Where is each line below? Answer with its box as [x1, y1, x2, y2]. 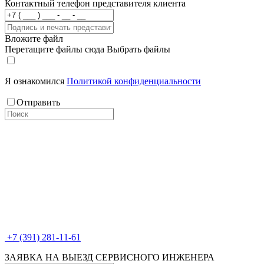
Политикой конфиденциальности [67, 76, 201, 86]
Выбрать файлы [107, 44, 170, 54]
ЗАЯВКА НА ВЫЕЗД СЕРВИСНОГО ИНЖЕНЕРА [5, 252, 214, 262]
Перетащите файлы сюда [5, 44, 104, 54]
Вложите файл [5, 34, 63, 44]
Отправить [16, 97, 60, 107]
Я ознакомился [5, 76, 67, 86]
